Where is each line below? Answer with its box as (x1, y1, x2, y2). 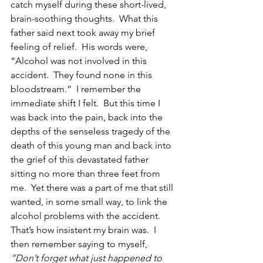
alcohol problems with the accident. (11, 210, 165, 221)
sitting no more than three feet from (11, 167, 163, 179)
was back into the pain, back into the (11, 111, 165, 123)
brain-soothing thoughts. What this (11, 12, 160, 24)
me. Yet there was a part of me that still (11, 181, 176, 193)
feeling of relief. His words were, (11, 41, 150, 52)
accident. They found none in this (11, 69, 154, 80)
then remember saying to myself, (11, 238, 150, 249)
